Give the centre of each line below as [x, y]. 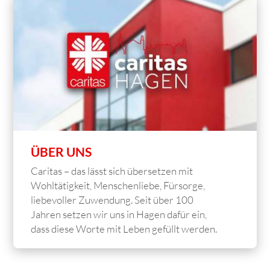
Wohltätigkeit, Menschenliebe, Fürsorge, [118, 186]
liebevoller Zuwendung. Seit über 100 [112, 200]
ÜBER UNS [61, 152]
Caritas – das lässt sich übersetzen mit [112, 171]
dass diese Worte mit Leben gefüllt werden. [125, 229]
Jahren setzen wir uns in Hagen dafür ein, [119, 215]
